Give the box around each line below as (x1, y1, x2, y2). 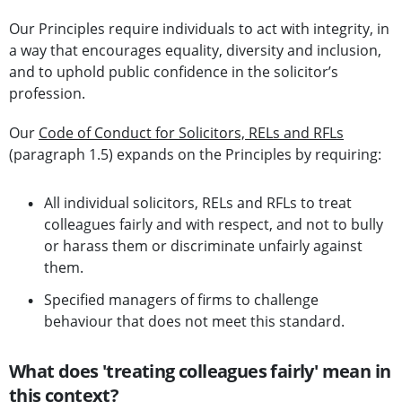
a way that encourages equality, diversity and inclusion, (9, 40, 381, 61)
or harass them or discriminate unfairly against (44, 236, 363, 257)
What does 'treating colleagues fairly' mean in (9, 359, 391, 384)
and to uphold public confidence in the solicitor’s (9, 62, 338, 83)
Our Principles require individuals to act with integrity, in (9, 19, 389, 39)
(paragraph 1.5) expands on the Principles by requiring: (9, 144, 381, 165)
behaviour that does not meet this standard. (44, 311, 345, 332)
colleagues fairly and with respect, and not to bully (44, 214, 383, 235)
